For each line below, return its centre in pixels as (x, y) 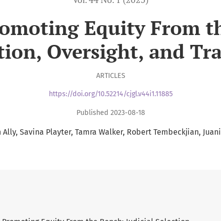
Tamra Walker (99, 132)
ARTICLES (110, 75)
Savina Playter (45, 132)
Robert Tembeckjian (163, 132)
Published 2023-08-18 (110, 112)
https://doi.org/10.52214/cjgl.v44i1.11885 (110, 94)
